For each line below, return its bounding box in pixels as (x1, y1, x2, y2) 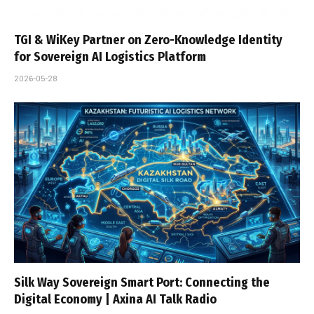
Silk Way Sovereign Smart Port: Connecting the (14, 275, 270, 291)
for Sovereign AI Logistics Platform (14, 48, 206, 64)
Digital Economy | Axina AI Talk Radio (14, 292, 217, 308)
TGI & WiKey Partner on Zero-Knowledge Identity (14, 32, 282, 48)
